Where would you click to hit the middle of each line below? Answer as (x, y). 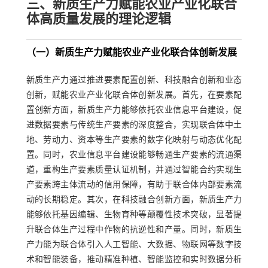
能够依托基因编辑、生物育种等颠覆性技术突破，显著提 (134, 215)
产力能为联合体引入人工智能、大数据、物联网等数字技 (134, 245)
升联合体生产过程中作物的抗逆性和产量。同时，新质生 (134, 230)
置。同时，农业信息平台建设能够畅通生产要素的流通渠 (134, 155)
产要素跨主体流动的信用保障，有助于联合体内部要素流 (134, 185)
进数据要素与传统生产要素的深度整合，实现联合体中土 (134, 125)
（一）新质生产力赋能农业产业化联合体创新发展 (131, 53)
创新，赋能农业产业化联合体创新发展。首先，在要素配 (134, 95)
